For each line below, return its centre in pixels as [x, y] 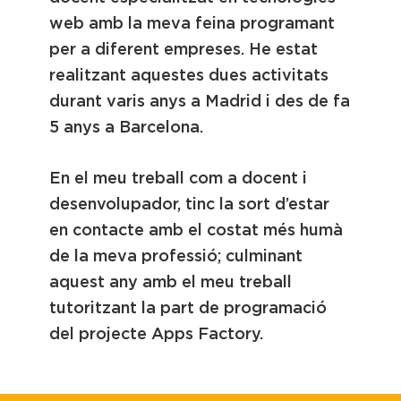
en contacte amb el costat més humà [196, 230]
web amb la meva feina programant [192, 23]
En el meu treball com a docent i [178, 178]
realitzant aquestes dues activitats [189, 75]
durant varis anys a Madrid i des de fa [200, 101]
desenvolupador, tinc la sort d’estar [189, 204]
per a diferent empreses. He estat [183, 49]
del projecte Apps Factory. [156, 334]
